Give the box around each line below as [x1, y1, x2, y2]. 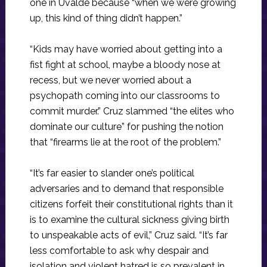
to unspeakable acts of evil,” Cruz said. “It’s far [29, 229, 228, 241]
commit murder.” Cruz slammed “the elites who [29, 105, 234, 117]
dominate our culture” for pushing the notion [29, 121, 223, 133]
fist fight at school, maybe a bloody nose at [29, 59, 221, 71]
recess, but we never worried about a [29, 74, 191, 86]
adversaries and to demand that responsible [29, 183, 223, 195]
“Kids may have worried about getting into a [29, 44, 222, 55]
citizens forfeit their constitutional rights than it [29, 198, 233, 210]
